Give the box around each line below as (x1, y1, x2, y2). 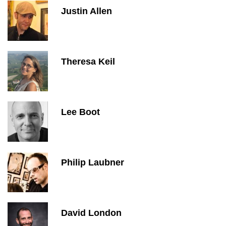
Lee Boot (61, 107, 100, 117)
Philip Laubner (61, 157, 124, 167)
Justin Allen (61, 6, 112, 16)
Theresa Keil (61, 56, 115, 67)
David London (61, 208, 122, 218)
